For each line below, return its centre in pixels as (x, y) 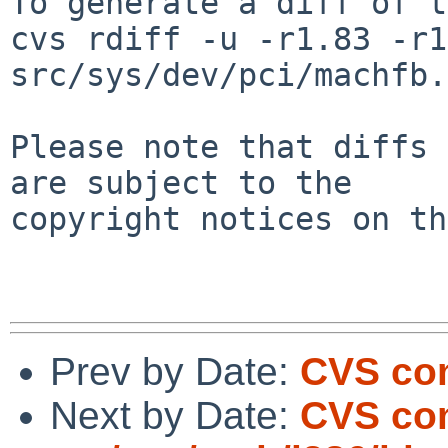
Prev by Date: (175, 371)
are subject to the (181, 182)
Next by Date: (175, 415)
